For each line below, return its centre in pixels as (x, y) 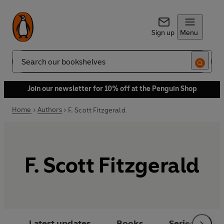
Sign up (163, 33)
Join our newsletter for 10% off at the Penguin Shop (112, 89)
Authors (49, 110)
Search (23, 65)
